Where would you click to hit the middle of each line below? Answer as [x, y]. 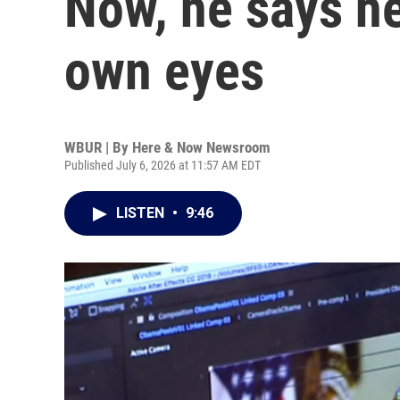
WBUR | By [98, 147]
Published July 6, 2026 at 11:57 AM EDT [162, 165]
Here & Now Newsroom [201, 147]
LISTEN [142, 213]
